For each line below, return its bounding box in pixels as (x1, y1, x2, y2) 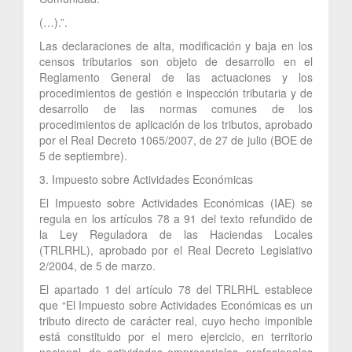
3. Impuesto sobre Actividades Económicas (39, 170, 253, 187)
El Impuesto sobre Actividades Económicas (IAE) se (39, 194, 313, 211)
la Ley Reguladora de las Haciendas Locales (39, 225, 313, 242)
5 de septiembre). (39, 147, 127, 163)
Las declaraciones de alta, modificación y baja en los (39, 37, 313, 53)
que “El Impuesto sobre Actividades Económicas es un (39, 296, 313, 313)
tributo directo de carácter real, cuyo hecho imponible (39, 312, 313, 328)
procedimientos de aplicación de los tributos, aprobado (39, 115, 313, 132)
